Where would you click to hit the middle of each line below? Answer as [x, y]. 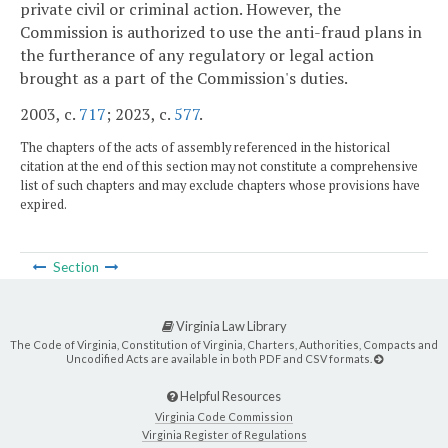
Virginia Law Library [230, 326]
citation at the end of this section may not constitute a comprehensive [219, 167]
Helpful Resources [229, 396]
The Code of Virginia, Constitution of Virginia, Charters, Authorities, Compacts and [224, 344]
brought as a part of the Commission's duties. [184, 77]
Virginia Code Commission [224, 416]
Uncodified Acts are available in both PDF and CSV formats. [219, 358]
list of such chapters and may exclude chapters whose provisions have [220, 186]
